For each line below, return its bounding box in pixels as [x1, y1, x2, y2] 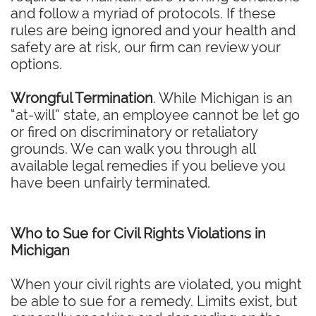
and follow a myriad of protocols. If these [11, 5, 276, 22]
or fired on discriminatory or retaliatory [11, 123, 257, 140]
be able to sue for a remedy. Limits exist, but [11, 293, 298, 310]
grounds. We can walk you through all [11, 140, 255, 157]
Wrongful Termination [11, 90, 153, 107]
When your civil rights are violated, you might [11, 276, 302, 293]
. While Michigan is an [153, 90, 293, 107]
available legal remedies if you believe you [11, 157, 286, 174]
